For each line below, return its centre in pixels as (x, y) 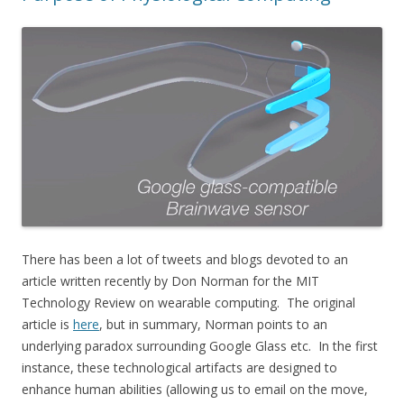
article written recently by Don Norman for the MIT (170, 280)
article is (47, 324)
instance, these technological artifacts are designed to (179, 367)
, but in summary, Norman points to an (213, 324)
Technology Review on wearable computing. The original (188, 302)
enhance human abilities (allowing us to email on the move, (195, 389)
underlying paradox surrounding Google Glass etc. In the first (200, 345)
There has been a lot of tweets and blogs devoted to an (185, 259)
